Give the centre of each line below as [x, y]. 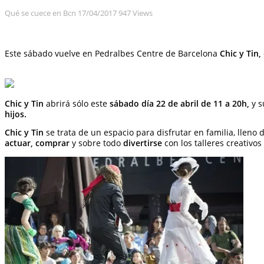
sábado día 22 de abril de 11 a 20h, [178, 103]
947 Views [136, 13]
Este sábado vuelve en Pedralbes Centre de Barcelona [112, 53]
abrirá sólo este [75, 103]
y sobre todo [96, 143]
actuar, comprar [37, 143]
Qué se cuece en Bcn [41, 13]
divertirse [143, 143]
